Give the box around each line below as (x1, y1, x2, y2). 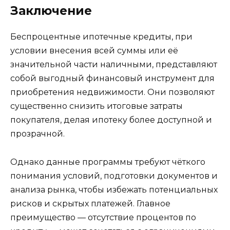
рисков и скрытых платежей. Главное (10, 198, 170, 208)
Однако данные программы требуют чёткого (10, 157, 205, 167)
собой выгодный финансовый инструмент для (10, 73, 215, 84)
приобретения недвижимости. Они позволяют (10, 87, 215, 98)
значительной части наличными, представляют (10, 60, 217, 70)
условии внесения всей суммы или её (10, 46, 178, 56)
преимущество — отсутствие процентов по (10, 212, 196, 222)
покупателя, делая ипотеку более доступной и (10, 115, 212, 125)
